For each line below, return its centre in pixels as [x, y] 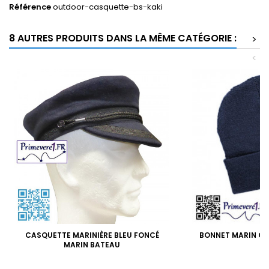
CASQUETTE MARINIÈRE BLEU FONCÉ [92, 235]
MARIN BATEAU [92, 244]
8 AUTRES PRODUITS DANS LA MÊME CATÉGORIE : [123, 38]
